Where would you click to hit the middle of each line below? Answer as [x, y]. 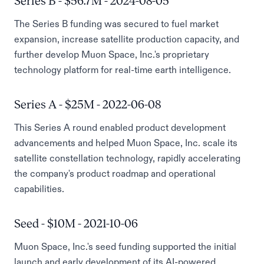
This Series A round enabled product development [120, 127]
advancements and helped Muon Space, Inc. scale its [126, 143]
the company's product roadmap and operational [115, 173]
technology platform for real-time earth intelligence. [123, 70]
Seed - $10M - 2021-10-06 [76, 223]
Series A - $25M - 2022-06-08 [88, 104]
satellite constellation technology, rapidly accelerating [127, 158]
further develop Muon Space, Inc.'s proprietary [112, 54]
